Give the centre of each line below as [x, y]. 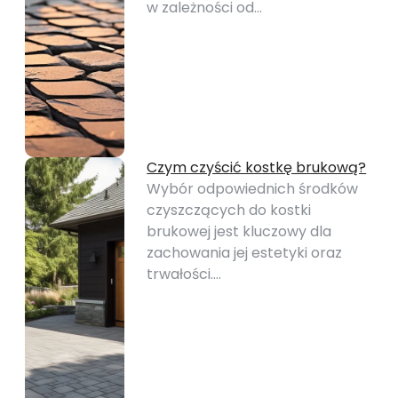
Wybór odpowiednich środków [253, 189]
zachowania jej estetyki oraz [245, 253]
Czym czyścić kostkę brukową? [257, 167]
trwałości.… [184, 274]
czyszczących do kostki [229, 210]
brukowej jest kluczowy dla [239, 231]
